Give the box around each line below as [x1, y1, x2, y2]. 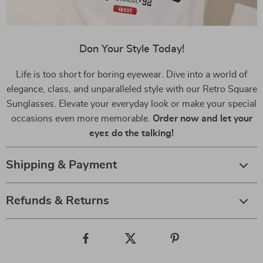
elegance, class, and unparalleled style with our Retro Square [6, 85, 257, 95]
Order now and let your [152, 114, 252, 124]
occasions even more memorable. [11, 114, 153, 124]
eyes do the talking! [89, 129, 174, 139]
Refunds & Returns [6, 195, 109, 207]
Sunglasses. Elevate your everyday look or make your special [6, 99, 257, 109]
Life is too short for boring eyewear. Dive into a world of [16, 70, 247, 80]
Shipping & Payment [6, 159, 117, 171]
